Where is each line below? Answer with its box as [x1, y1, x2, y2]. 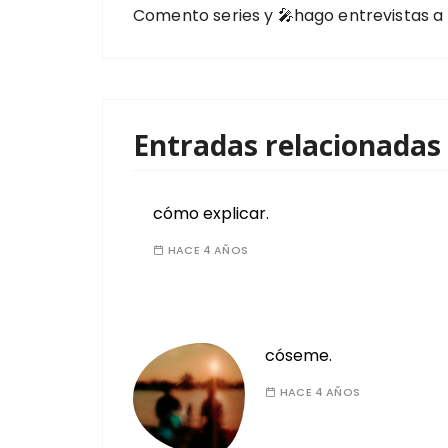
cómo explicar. [153, 202, 269, 225]
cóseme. [265, 344, 332, 367]
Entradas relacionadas [133, 126, 441, 164]
